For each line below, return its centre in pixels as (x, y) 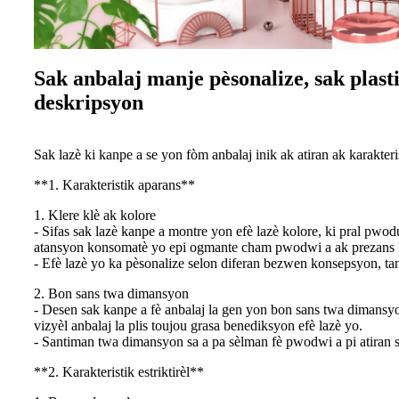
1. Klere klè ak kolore (95, 215)
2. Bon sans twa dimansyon (111, 293)
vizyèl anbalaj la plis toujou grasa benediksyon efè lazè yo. (198, 325)
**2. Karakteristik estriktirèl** (119, 371)
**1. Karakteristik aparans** (114, 184)
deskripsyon (89, 102)
